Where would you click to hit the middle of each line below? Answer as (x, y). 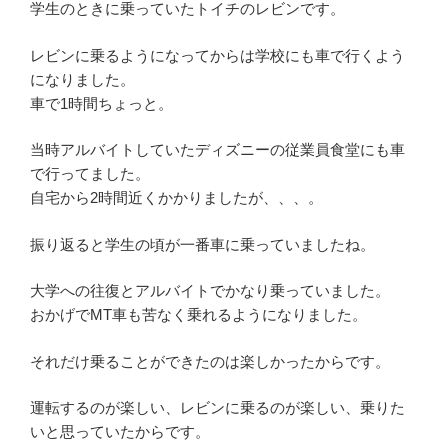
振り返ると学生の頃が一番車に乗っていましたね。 (202, 244)
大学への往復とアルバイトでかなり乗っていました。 (210, 291)
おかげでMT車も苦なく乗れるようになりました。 (198, 315)
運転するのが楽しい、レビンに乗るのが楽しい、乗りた (217, 408)
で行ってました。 (90, 174)
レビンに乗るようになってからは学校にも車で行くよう (217, 55)
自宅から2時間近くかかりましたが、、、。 (176, 198)
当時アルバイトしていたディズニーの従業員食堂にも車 (217, 150)
